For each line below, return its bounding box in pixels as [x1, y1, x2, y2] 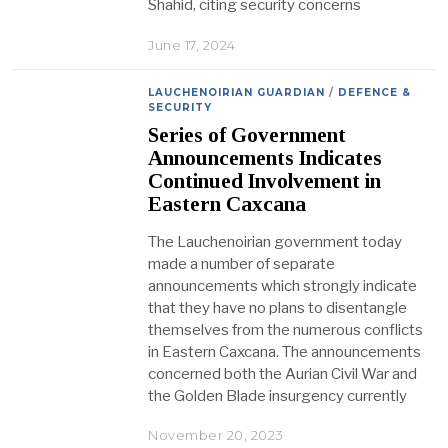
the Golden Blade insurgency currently [148, 386, 408, 405]
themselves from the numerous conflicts [148, 320, 424, 339]
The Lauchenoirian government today [148, 232, 403, 251]
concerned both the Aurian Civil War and [148, 364, 418, 383]
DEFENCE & [338, 86, 412, 100]
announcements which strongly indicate [148, 276, 418, 295]
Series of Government [148, 122, 347, 147]
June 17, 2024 [148, 37, 236, 54]
